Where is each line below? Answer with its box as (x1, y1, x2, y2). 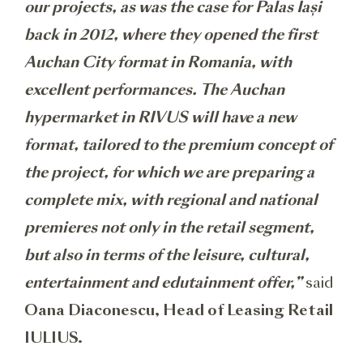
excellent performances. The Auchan (24, 79, 284, 100)
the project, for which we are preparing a (24, 162, 314, 182)
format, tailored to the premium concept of (24, 135, 333, 155)
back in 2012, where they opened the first (24, 24, 318, 45)
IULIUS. (24, 327, 83, 348)
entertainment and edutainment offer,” (24, 272, 305, 293)
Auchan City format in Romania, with (24, 52, 292, 72)
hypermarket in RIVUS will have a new (24, 107, 297, 127)
